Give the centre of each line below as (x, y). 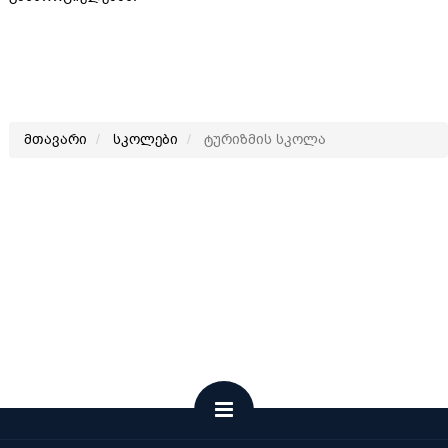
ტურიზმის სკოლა (263, 139)
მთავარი (55, 139)
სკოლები (145, 139)
